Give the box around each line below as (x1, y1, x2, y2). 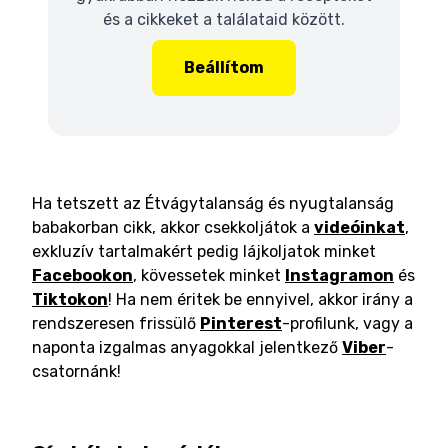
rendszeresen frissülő (32, 314, 196, 333)
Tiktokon (32, 290, 108, 309)
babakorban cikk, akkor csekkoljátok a (32, 218, 314, 237)
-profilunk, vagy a (282, 314, 413, 333)
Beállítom (184, 58, 264, 77)
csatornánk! (32, 362, 121, 381)
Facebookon (32, 266, 133, 285)
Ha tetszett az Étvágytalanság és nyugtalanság (32, 194, 394, 213)
